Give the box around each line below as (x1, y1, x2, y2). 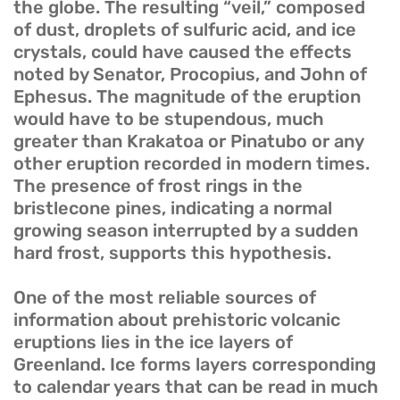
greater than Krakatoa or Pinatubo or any (13, 130, 363, 153)
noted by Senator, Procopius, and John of (13, 63, 367, 86)
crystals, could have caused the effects (13, 41, 352, 63)
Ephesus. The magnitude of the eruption (13, 86, 361, 108)
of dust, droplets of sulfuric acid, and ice (13, 19, 356, 41)
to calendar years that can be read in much (13, 376, 379, 398)
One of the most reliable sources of (13, 287, 316, 309)
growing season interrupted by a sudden (13, 220, 358, 242)
